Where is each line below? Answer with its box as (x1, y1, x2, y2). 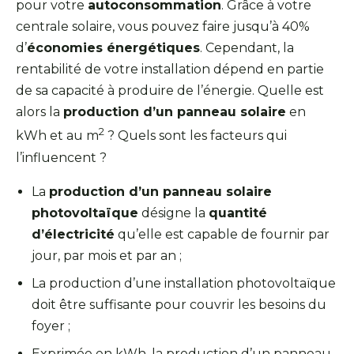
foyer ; (32, 318, 70, 333)
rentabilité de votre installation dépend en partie (16, 62, 324, 77)
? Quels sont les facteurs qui (104, 128, 287, 144)
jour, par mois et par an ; (32, 247, 182, 263)
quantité (209, 205, 267, 220)
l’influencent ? (16, 149, 107, 165)
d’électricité (32, 226, 115, 242)
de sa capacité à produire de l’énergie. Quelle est (16, 83, 324, 99)
